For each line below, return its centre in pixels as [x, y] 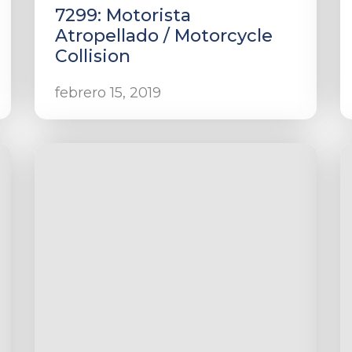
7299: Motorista [123, 15]
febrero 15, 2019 [108, 93]
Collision [92, 56]
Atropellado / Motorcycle [163, 36]
